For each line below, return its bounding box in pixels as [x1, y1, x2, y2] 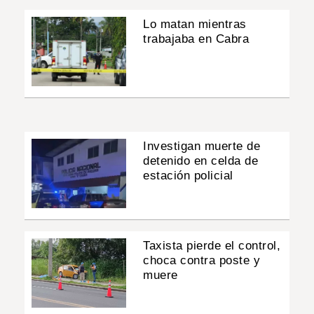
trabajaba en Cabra [143, 32, 250, 46]
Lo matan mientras [143, 17, 247, 31]
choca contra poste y [143, 254, 261, 268]
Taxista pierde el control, [143, 239, 281, 253]
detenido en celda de [143, 153, 259, 168]
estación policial [143, 168, 233, 182]
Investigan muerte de [143, 139, 261, 153]
